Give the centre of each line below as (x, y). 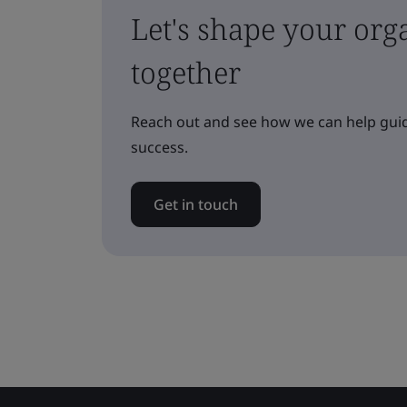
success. (159, 147)
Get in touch (196, 204)
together (186, 72)
